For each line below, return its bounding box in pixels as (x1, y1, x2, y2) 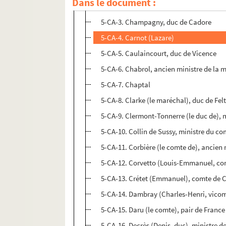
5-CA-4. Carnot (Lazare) (101, 33, 175, 43)
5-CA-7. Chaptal (101, 80, 151, 90)
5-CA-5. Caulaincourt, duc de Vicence (101, 48, 217, 59)
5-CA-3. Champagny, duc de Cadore (101, 17, 212, 27)
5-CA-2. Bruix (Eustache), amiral (101, 2, 202, 12)
